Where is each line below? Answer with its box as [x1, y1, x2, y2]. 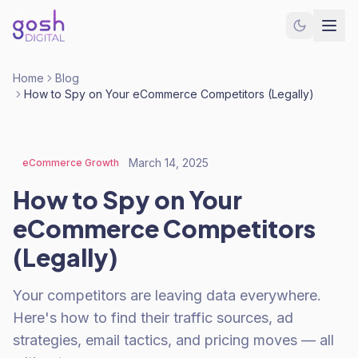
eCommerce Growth [22, 157, 119, 169]
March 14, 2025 [129, 156, 209, 169]
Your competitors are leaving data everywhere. [13, 287, 321, 304]
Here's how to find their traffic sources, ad [13, 309, 293, 326]
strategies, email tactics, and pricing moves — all [13, 332, 334, 348]
